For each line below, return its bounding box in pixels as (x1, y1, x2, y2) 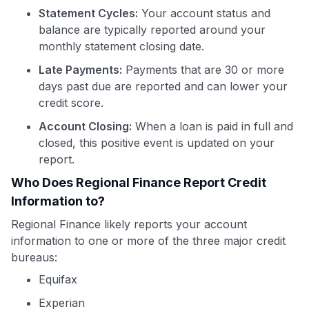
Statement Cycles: (39, 6, 138, 20)
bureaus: (11, 250, 57, 264)
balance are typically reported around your (39, 22, 266, 37)
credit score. (39, 95, 103, 110)
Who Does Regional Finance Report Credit (11, 175, 266, 190)
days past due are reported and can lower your (39, 79, 288, 93)
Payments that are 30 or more (122, 62, 284, 77)
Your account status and (138, 6, 270, 20)
